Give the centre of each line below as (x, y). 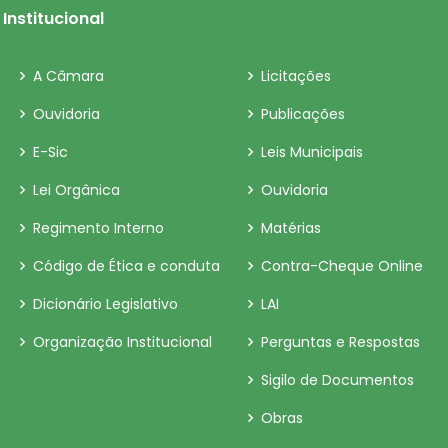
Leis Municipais (312, 152)
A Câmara (68, 76)
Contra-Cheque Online (342, 266)
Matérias (291, 228)
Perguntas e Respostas (340, 342)
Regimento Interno (98, 228)
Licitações (296, 76)
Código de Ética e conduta (126, 266)
